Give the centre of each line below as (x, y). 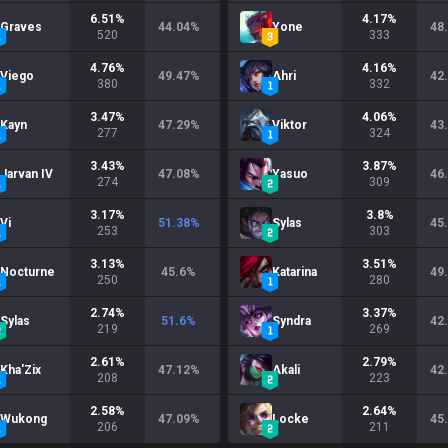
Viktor (289, 125)
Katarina (294, 272)
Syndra (291, 321)
